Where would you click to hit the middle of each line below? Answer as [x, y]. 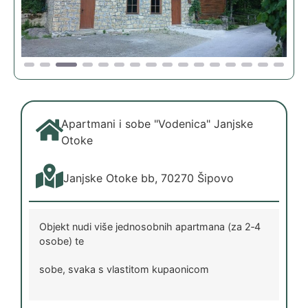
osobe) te [62, 241]
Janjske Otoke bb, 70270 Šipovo [148, 178]
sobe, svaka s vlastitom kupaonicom [124, 269]
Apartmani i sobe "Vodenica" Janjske [157, 123]
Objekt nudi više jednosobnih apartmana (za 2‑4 [150, 226]
